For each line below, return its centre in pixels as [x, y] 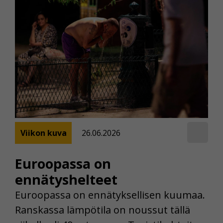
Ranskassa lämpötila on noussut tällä [103, 210]
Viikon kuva [43, 133]
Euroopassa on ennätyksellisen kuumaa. [110, 195]
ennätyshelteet [66, 179]
